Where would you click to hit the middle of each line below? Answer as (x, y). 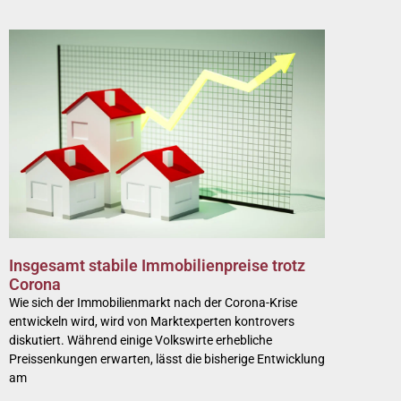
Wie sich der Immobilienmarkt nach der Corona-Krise (153, 303)
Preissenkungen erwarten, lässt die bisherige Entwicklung (167, 359)
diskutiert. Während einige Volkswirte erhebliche (141, 341)
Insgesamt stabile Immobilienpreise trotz (157, 266)
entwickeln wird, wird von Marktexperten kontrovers (152, 322)
